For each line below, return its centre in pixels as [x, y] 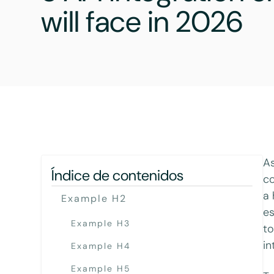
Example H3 [101, 223]
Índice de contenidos [118, 175]
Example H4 [101, 246]
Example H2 [94, 198]
